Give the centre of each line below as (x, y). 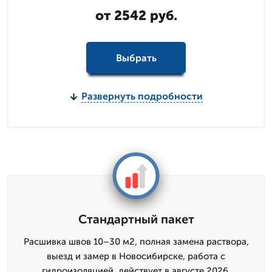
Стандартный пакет (136, 219)
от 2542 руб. (136, 15)
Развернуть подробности (142, 96)
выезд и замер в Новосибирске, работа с (136, 256)
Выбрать (136, 58)
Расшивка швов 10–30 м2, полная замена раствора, (136, 242)
